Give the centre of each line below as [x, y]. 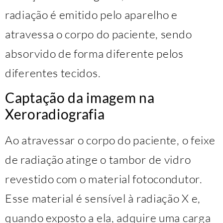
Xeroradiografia [55, 114]
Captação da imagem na [80, 98]
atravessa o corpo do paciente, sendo [99, 34]
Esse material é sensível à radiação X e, [103, 198]
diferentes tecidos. [53, 73]
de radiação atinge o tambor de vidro [98, 160]
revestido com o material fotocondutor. [104, 179]
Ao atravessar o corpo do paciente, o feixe [110, 140]
